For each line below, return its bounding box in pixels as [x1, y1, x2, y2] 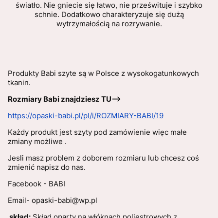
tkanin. [8, 77, 33, 87]
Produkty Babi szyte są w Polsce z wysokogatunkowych [8, 68, 199, 78]
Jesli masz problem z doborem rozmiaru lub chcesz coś [8, 153, 199, 163]
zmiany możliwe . [8, 136, 67, 146]
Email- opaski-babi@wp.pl [8, 195, 97, 205]
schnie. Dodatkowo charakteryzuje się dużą [34, 9, 184, 19]
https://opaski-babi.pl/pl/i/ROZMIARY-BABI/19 [8, 110, 163, 120]
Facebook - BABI [8, 179, 65, 188]
